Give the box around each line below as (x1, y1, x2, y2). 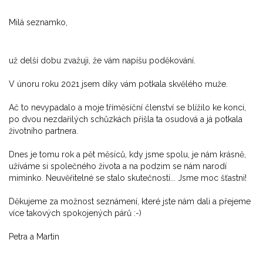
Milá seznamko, (9, 18, 68, 28)
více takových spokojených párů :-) (9, 208, 141, 218)
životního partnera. (9, 126, 78, 136)
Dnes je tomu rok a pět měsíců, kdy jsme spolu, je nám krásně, (9, 150, 246, 160)
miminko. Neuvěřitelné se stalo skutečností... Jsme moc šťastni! (9, 173, 247, 183)
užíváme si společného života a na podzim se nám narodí (9, 161, 227, 171)
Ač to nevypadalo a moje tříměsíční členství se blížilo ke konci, (9, 103, 246, 113)
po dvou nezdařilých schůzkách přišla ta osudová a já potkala (9, 114, 242, 124)
